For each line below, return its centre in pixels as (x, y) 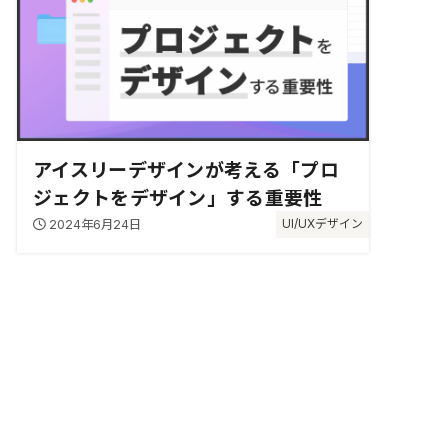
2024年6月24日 (94, 225)
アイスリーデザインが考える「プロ (186, 171)
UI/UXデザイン (323, 224)
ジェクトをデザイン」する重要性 (178, 199)
